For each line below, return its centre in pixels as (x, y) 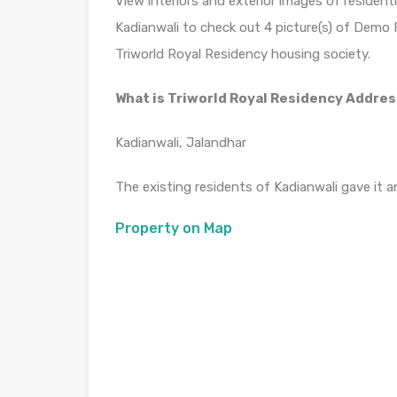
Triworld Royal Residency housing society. (243, 54)
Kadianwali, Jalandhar (181, 143)
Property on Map (174, 228)
